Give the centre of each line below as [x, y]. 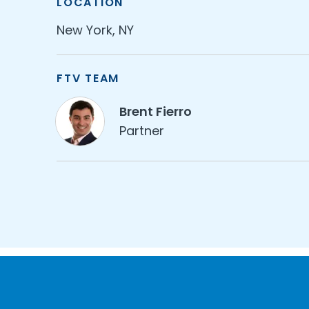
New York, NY [95, 30]
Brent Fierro [156, 111]
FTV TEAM [88, 78]
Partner [142, 131]
